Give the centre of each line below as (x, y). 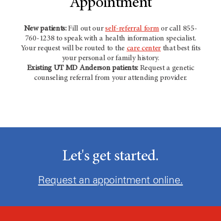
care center (144, 48)
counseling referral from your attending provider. (110, 78)
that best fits (181, 48)
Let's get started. (110, 157)
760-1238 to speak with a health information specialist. (110, 38)
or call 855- (178, 28)
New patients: (45, 28)
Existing (40, 68)
